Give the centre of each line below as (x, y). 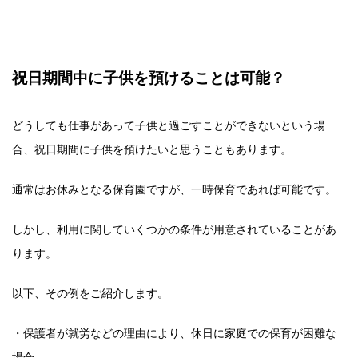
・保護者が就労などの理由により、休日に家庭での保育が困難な (174, 333)
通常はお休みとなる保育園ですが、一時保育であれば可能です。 (174, 189)
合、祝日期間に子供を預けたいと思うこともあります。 (152, 149)
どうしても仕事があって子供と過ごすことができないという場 (169, 125)
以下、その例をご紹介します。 (90, 293)
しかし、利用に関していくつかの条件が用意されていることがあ (174, 229)
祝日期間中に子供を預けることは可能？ (149, 78)
